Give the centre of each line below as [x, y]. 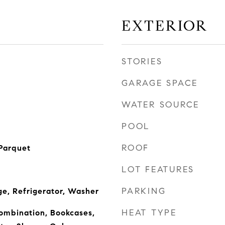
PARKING [144, 191]
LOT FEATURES [158, 170]
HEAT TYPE [149, 213]
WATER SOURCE [160, 105]
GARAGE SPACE [160, 83]
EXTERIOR [165, 26]
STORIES [142, 62]
